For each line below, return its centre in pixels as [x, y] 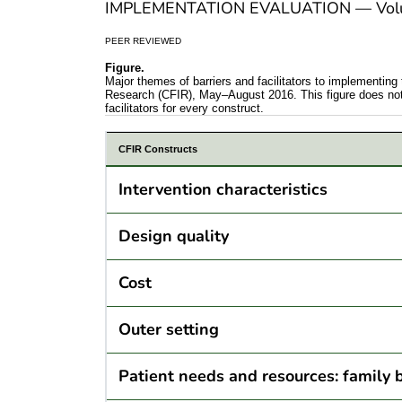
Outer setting [168, 330]
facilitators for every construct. [184, 109]
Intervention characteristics [223, 190]
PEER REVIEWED [143, 41]
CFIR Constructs [157, 149]
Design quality [173, 236]
